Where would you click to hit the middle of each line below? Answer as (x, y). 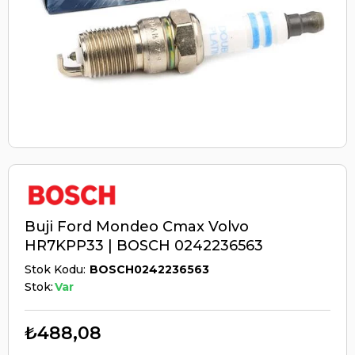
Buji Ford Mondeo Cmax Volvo (137, 226)
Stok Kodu (54, 269)
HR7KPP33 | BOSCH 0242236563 (144, 245)
